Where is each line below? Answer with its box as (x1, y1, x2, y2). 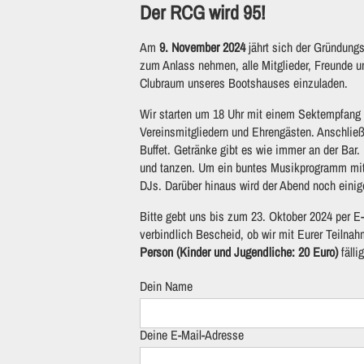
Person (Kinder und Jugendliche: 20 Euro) (140, 242, 338, 261)
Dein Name (140, 276, 193, 295)
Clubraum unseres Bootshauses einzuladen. (140, 73, 348, 92)
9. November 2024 (159, 37, 245, 56)
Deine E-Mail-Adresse (140, 325, 244, 344)
